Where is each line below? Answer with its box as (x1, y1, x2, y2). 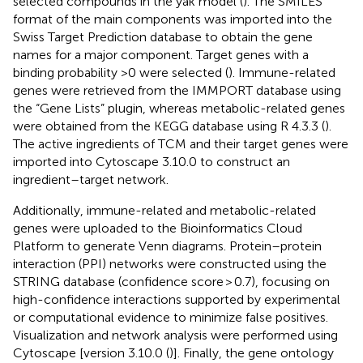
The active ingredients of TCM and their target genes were (13, 135, 348, 152)
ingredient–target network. (13, 171, 169, 187)
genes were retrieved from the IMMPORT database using (13, 82, 341, 98)
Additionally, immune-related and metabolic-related (13, 202, 316, 218)
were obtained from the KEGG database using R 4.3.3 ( (13, 117, 325, 134)
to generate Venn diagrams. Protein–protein (64, 237, 322, 254)
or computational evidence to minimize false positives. (13, 309, 328, 325)
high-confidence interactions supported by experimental (13, 291, 340, 307)
